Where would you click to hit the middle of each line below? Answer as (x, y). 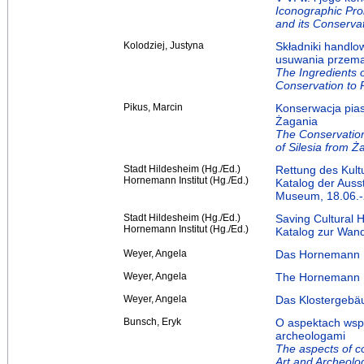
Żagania (297, 121)
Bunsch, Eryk (152, 321)
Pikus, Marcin (153, 107)
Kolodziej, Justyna (164, 45)
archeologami (310, 335)
